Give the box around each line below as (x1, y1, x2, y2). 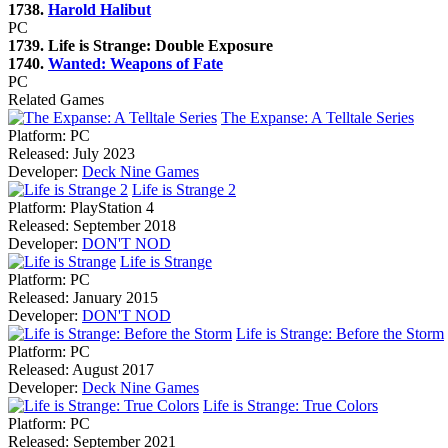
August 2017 (69, 360, 154, 378)
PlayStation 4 (66, 198, 154, 216)
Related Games (8, 90, 104, 108)
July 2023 (69, 144, 135, 162)
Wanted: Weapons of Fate (48, 54, 223, 72)
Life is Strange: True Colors (203, 396, 378, 414)
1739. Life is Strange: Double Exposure (8, 36, 273, 54)
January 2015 (69, 288, 158, 306)
